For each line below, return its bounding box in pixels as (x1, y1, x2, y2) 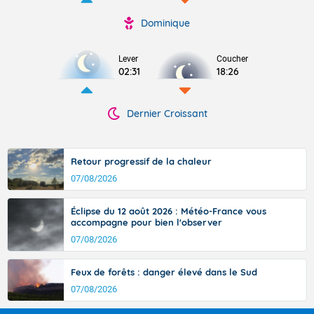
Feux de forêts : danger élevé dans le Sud (71, 266, 257, 278)
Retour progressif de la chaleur (71, 156, 212, 167)
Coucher (217, 54, 248, 64)
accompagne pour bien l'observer (71, 217, 222, 228)
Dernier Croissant (126, 107, 207, 120)
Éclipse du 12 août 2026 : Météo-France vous (71, 205, 266, 217)
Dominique (141, 17, 190, 29)
